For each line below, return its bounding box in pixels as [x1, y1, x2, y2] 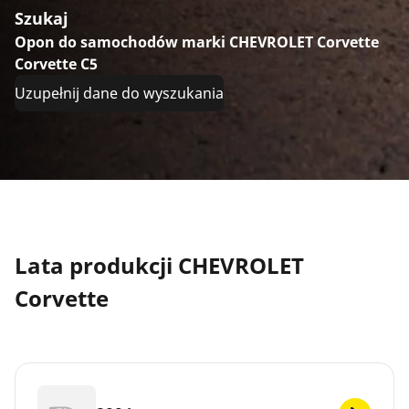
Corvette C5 [15, 53, 98, 74]
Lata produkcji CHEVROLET [15, 249, 304, 280]
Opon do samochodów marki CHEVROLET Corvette [15, 31, 379, 52]
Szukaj [15, 6, 68, 29]
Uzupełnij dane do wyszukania [15, 82, 224, 103]
